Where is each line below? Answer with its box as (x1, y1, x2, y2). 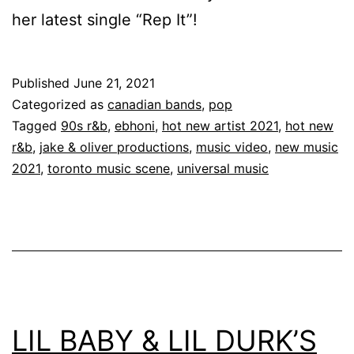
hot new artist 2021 (162, 117, 278, 134)
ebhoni (115, 117, 155, 134)
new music (275, 138, 338, 155)
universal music (177, 160, 269, 176)
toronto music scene (47, 160, 170, 176)
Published (12, 74, 73, 91)
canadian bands (107, 96, 201, 112)
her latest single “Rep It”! (12, 9, 198, 29)
